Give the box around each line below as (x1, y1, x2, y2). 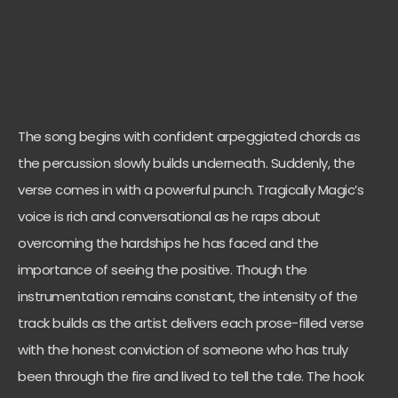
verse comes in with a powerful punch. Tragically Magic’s (18, 180, 363, 200)
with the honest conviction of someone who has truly (18, 340, 348, 360)
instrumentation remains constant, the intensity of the (18, 287, 357, 306)
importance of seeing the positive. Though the (18, 260, 307, 280)
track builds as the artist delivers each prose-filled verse (18, 314, 364, 333)
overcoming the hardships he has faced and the (18, 234, 319, 253)
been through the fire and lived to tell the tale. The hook (18, 367, 363, 386)
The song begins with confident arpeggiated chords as (18, 127, 360, 147)
